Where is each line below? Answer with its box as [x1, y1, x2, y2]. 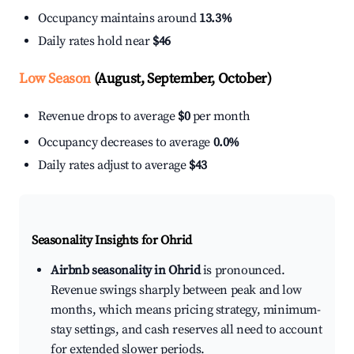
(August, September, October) [91, 70, 272, 88]
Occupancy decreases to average [38, 134, 213, 151]
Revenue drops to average [38, 108, 178, 125]
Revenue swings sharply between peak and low [51, 282, 302, 299]
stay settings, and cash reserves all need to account [51, 322, 322, 338]
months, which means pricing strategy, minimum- [51, 302, 321, 318]
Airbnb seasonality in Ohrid [51, 262, 201, 279]
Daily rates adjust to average [38, 157, 189, 174]
